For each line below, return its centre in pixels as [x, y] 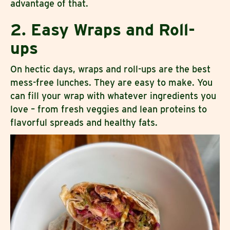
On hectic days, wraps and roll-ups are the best [110, 69]
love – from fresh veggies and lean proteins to [109, 109]
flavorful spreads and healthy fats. [85, 122]
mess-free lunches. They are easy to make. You [111, 82]
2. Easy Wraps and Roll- [103, 29]
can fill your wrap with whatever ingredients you [113, 95]
